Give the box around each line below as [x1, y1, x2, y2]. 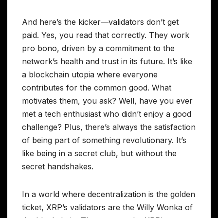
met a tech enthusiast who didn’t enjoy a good [22, 109, 191, 119]
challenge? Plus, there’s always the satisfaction [22, 122, 196, 132]
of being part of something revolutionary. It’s [22, 135, 186, 145]
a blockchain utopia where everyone [22, 69, 158, 79]
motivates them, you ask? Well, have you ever [22, 95, 193, 106]
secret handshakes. [22, 161, 93, 171]
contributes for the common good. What [22, 82, 171, 92]
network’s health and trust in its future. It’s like [22, 56, 192, 66]
